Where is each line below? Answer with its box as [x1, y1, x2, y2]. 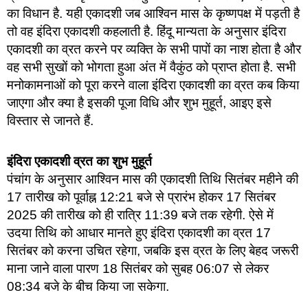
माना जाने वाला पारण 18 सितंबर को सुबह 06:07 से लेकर [7, 261, 269, 276]
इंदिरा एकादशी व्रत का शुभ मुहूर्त [7, 153, 152, 168]
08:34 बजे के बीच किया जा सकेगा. [7, 278, 169, 294]
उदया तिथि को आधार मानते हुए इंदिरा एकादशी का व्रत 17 [7, 225, 271, 240]
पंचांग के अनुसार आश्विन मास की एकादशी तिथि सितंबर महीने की [7, 171, 298, 186]
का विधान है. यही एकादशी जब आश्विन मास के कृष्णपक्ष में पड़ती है [7, 5, 300, 21]
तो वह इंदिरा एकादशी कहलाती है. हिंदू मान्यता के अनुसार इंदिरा [7, 23, 286, 38]
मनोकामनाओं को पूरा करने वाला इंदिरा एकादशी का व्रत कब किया [7, 77, 299, 92]
